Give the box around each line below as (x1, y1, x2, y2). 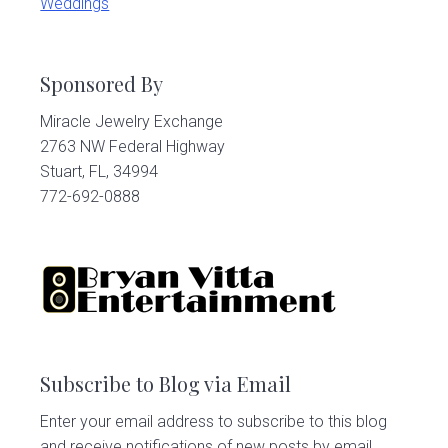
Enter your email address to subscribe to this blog (40, 411, 388, 431)
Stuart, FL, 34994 (40, 162, 159, 182)
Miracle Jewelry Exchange (40, 112, 224, 132)
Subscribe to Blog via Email (40, 369, 292, 397)
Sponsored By (40, 69, 164, 97)
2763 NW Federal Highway (40, 137, 226, 157)
